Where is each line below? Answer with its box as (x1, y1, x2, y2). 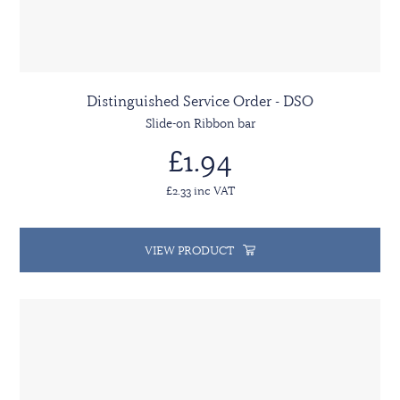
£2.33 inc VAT (165, 183, 235, 198)
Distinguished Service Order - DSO (87, 92, 313, 111)
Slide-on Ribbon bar (145, 116, 255, 131)
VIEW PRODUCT (145, 243, 234, 258)
